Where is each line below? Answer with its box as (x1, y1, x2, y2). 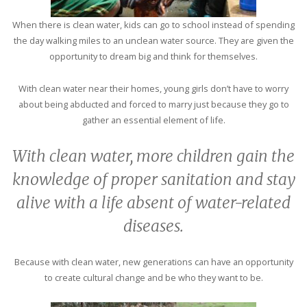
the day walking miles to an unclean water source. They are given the (13, 34, 294, 47)
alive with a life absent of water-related (16, 193, 291, 213)
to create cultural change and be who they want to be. (44, 271, 263, 284)
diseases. (123, 217, 184, 236)
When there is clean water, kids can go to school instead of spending (12, 19, 295, 32)
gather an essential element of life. (82, 114, 225, 127)
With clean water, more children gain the (12, 147, 295, 167)
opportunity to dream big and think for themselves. (49, 50, 258, 63)
